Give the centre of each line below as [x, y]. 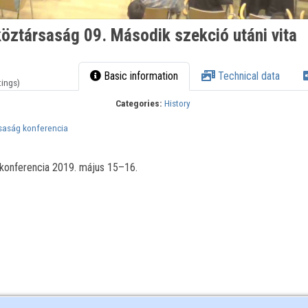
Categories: [139, 103]
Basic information [140, 76]
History [178, 103]
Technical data [248, 76]
